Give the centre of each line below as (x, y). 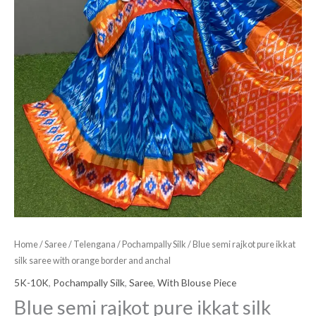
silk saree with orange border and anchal (92, 261)
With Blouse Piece (197, 282)
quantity (32, 39)
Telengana (95, 245)
